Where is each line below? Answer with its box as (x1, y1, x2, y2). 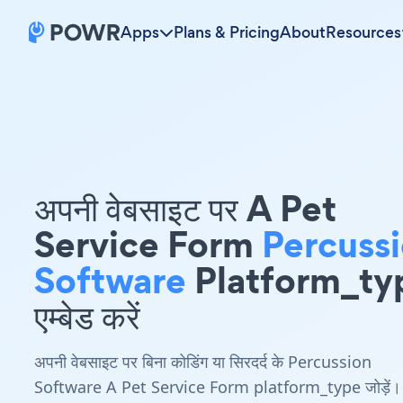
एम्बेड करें (34, 291, 140, 342)
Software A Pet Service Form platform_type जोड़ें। (34, 376, 401, 398)
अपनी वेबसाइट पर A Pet (34, 183, 336, 234)
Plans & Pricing (174, 22, 280, 43)
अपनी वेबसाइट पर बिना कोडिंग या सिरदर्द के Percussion (34, 351, 372, 372)
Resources (326, 22, 401, 43)
